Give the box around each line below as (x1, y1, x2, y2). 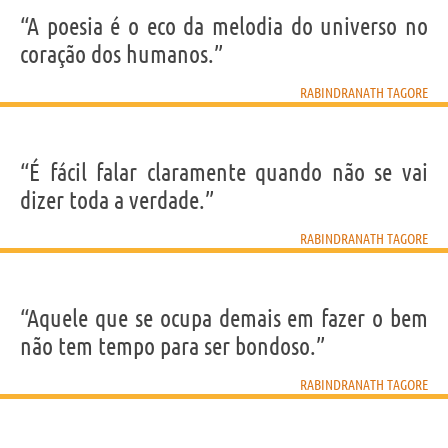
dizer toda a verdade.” (20, 186, 214, 214)
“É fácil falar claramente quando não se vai (20, 158, 428, 186)
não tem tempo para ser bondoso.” (20, 332, 325, 360)
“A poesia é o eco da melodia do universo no (20, 12, 428, 40)
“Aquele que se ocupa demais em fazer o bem (20, 304, 428, 332)
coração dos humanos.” (20, 40, 223, 68)
